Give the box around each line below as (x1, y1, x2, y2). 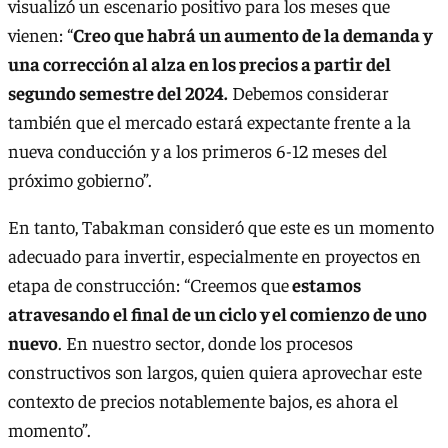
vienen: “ (8, 22, 73, 46)
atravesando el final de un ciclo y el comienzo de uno (8, 302, 427, 326)
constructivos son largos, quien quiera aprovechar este (8, 360, 422, 384)
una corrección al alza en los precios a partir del (8, 51, 391, 75)
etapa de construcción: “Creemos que (8, 273, 289, 297)
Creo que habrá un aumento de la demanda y (73, 22, 432, 46)
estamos (289, 273, 361, 297)
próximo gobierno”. (8, 167, 156, 191)
